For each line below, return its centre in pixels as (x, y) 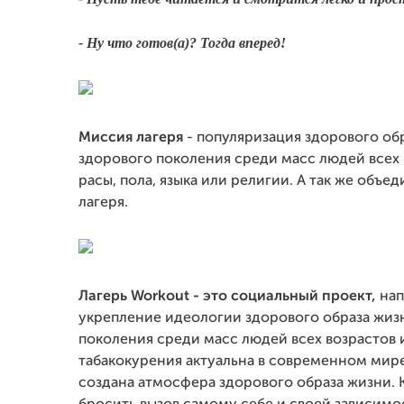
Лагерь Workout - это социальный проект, (227, 297)
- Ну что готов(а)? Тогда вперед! (184, 43)
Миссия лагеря (133, 138)
